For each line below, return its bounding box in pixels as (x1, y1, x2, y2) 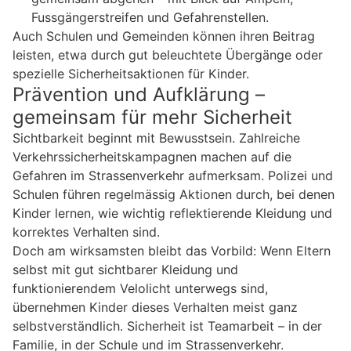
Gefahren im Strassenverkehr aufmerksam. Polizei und (13, 167, 333, 183)
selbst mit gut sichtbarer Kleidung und (13, 261, 238, 277)
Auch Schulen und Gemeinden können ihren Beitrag (13, 27, 315, 44)
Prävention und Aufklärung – (13, 82, 265, 106)
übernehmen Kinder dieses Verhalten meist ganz (13, 299, 298, 315)
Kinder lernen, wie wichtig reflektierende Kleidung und (13, 204, 332, 221)
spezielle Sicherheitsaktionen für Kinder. (13, 65, 249, 81)
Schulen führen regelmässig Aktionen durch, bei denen (13, 186, 335, 202)
